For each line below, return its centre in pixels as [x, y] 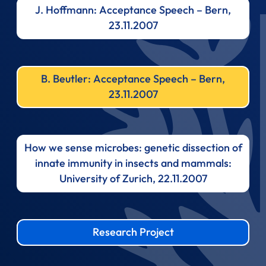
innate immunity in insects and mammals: [133, 163]
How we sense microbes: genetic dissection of [133, 148]
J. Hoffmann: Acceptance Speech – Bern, [133, 10]
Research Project [133, 232]
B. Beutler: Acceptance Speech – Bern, [133, 79]
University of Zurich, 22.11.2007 [133, 179]
